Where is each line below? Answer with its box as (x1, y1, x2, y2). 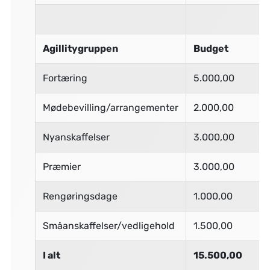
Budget (193, 43, 228, 55)
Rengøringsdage (42, 190, 118, 202)
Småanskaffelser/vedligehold (42, 220, 175, 232)
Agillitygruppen (42, 43, 118, 55)
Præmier (42, 161, 81, 173)
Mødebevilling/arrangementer (42, 102, 178, 114)
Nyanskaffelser (42, 131, 110, 143)
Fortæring (42, 72, 87, 84)
